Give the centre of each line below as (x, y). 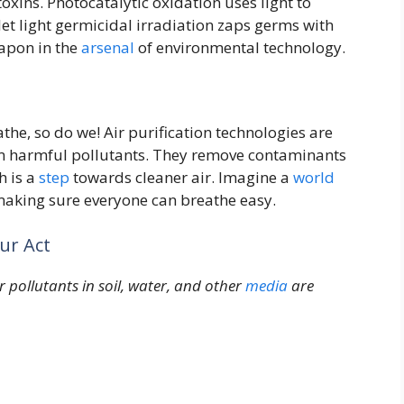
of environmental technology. (240, 47)
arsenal (108, 47)
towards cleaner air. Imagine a (181, 178)
